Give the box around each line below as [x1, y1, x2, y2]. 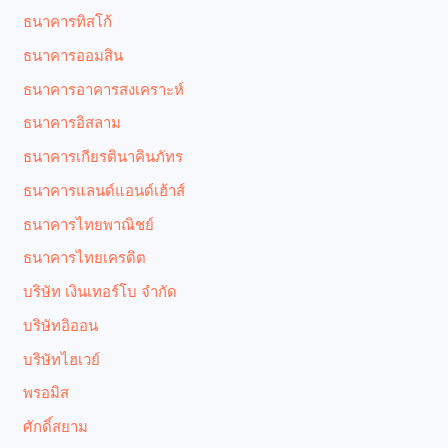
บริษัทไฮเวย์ [23, 348, 101, 369]
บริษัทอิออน [23, 314, 99, 335]
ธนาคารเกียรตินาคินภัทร [23, 146, 184, 167]
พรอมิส [23, 382, 70, 403]
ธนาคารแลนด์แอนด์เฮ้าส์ [23, 179, 186, 200]
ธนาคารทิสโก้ [23, 11, 113, 32]
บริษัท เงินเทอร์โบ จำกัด [23, 281, 178, 302]
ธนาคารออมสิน [23, 44, 124, 65]
